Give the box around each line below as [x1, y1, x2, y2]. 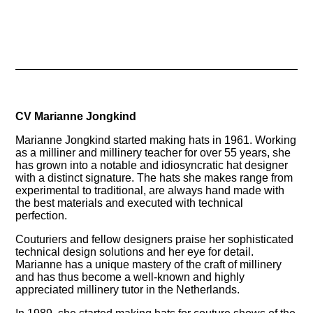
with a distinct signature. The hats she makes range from [15, 171, 293, 184]
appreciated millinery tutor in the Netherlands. [15, 283, 240, 296]
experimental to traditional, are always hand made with [15, 184, 285, 196]
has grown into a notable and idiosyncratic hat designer [15, 159, 289, 171]
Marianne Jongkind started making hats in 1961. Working [15, 133, 297, 146]
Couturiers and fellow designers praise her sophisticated [15, 233, 294, 245]
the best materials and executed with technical [15, 196, 244, 209]
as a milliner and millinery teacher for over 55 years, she [15, 146, 291, 159]
